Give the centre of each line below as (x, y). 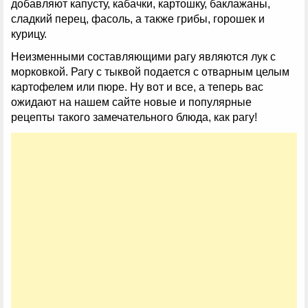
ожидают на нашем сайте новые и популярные (131, 102)
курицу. (29, 34)
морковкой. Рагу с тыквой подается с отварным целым (150, 72)
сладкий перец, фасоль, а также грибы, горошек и (138, 19)
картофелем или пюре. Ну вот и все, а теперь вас (137, 87)
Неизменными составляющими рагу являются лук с (143, 57)
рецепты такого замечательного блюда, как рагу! (134, 118)
